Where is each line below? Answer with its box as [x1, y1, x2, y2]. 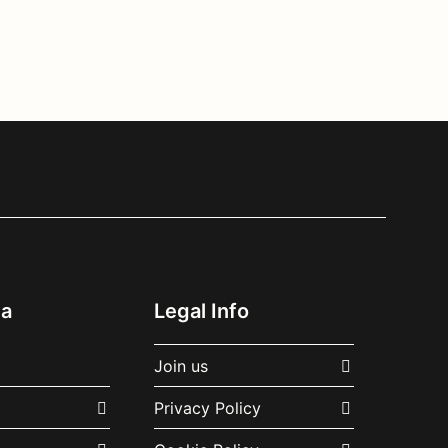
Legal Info [153, 299, 249, 323]
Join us [153, 355, 208, 376]
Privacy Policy [153, 397, 261, 418]
